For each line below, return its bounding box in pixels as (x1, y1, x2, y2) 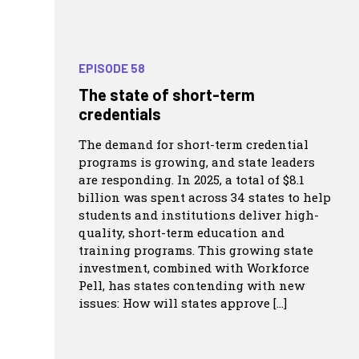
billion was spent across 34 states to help (79, 189, 331, 206)
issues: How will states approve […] (79, 295, 287, 312)
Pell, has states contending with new (79, 277, 305, 294)
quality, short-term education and (79, 224, 284, 241)
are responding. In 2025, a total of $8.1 (79, 171, 305, 188)
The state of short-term (79, 85, 255, 105)
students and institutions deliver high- (79, 207, 319, 224)
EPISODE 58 (79, 61, 145, 76)
